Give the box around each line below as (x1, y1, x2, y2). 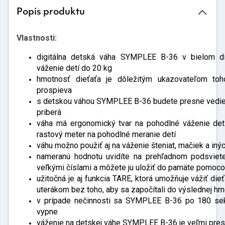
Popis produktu (17, 8, 85, 17)
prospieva (37, 85, 72, 95)
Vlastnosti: (17, 33, 57, 43)
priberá (37, 107, 61, 117)
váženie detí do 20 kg (37, 63, 112, 73)
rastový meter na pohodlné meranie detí (37, 130, 176, 139)
